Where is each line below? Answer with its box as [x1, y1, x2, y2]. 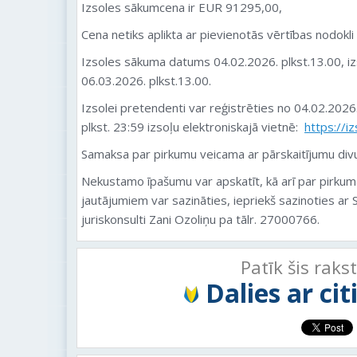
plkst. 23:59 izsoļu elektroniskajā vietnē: [81, 119, 304, 135]
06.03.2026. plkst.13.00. [81, 73, 211, 88]
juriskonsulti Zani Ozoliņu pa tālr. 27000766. [81, 211, 320, 227]
